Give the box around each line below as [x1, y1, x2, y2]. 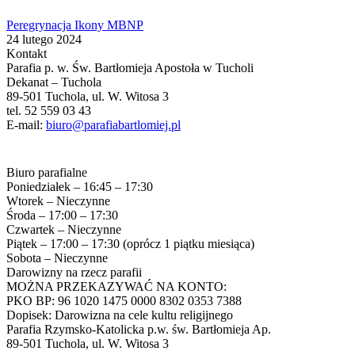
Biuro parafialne [6, 166, 87, 180]
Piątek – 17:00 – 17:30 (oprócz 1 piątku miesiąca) [6, 237, 254, 251]
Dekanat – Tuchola [6, 75, 101, 90]
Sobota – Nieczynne [6, 251, 108, 265]
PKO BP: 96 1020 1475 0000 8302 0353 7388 [6, 294, 242, 308]
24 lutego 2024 [6, 32, 82, 47]
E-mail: [6, 118, 46, 132]
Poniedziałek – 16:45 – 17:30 [6, 180, 153, 194]
